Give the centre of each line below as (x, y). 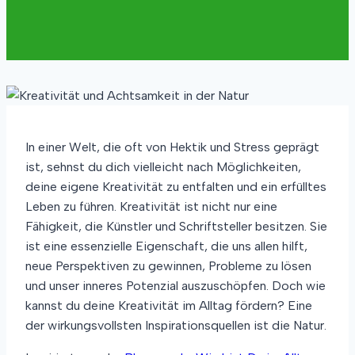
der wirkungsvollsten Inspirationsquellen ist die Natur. (176, 325)
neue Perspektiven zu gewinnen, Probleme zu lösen (168, 266)
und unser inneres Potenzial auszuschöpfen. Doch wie (176, 286)
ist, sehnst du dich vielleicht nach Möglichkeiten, (163, 167)
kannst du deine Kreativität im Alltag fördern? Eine (169, 305)
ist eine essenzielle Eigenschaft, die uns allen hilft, (166, 246)
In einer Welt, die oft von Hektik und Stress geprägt (172, 147)
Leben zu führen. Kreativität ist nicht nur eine (151, 206)
